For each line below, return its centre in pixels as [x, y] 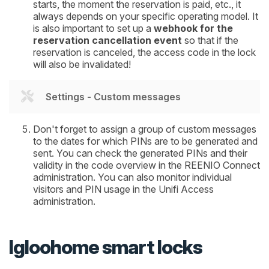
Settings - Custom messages [113, 96]
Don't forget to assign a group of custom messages [145, 129]
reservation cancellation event [107, 40]
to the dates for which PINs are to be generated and [145, 141]
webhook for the [193, 28]
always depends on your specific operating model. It [146, 16]
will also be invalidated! [82, 64]
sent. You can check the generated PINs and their [140, 153]
